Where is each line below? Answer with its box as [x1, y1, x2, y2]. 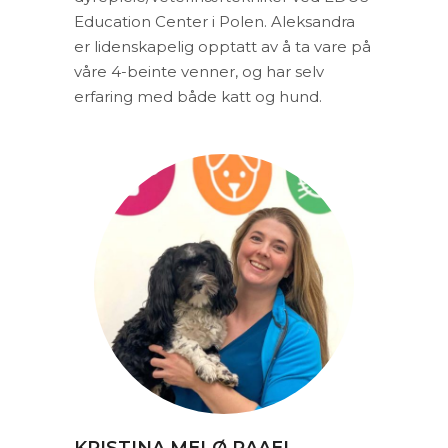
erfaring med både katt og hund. [74, 86, 322, 106]
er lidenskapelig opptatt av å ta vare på [74, 36, 371, 56]
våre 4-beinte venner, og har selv [74, 61, 324, 81]
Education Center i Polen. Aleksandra [74, 11, 355, 31]
